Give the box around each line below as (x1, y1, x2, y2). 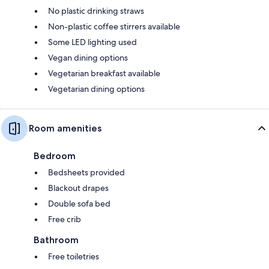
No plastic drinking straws (48, 5, 144, 16)
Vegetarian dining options (48, 83, 145, 94)
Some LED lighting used (48, 36, 137, 47)
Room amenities (29, 122, 101, 134)
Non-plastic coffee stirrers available (48, 20, 180, 32)
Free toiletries (48, 250, 99, 262)
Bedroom (34, 150, 76, 162)
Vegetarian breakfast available (48, 67, 160, 79)
